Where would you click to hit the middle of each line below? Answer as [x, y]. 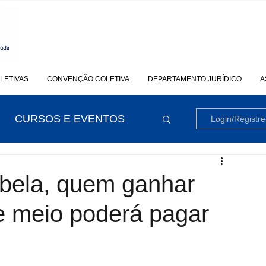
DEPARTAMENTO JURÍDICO [194, 79]
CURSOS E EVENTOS [70, 119]
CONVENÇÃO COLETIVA [88, 79]
